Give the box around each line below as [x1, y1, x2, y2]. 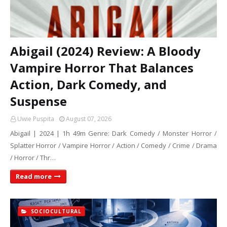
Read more [16, 172, 52, 181]
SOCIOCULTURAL [28, 208, 82, 215]
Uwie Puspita [17, 115, 54, 123]
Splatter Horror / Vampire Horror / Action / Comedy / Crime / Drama [10, 141, 217, 150]
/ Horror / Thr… [10, 153, 56, 162]
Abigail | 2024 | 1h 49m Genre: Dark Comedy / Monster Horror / [10, 129, 217, 138]
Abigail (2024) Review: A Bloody [10, 43, 201, 59]
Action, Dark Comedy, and [10, 76, 167, 93]
